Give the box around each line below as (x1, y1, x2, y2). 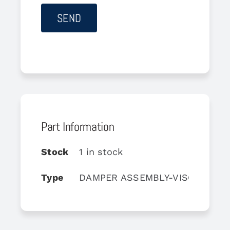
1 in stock (79, 146, 123, 157)
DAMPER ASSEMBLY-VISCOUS (79, 171, 215, 183)
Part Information (41, 118, 114, 135)
